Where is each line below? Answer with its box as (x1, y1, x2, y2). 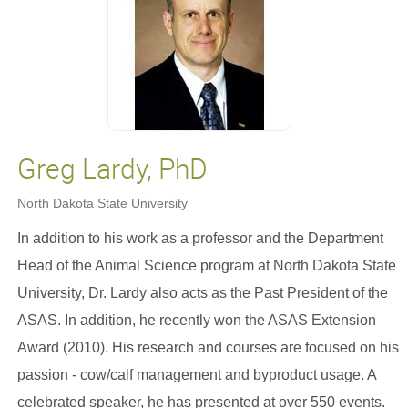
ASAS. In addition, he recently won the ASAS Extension (16, 312, 376, 328)
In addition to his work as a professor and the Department (16, 230, 383, 246)
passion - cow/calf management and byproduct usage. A (16, 367, 376, 382)
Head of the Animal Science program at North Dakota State (16, 258, 396, 273)
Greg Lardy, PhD (16, 149, 208, 187)
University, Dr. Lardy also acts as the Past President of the (16, 285, 388, 301)
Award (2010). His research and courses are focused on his (16, 340, 399, 355)
